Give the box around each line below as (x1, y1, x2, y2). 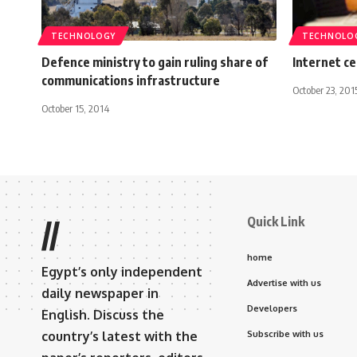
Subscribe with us (247, 328, 324, 340)
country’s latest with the (41, 328, 198, 345)
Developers (247, 303, 297, 315)
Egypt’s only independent (41, 264, 202, 280)
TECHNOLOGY (51, 31, 116, 41)
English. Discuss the (41, 307, 164, 324)
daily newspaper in (41, 285, 159, 302)
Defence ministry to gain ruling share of (41, 54, 268, 71)
